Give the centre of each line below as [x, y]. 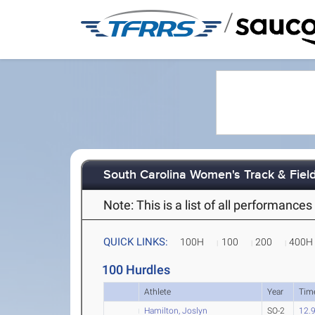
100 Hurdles [136, 270]
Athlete [158, 291]
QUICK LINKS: [136, 242]
